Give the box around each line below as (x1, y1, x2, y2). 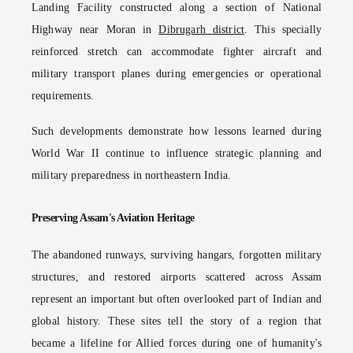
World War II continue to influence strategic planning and (32, 147, 321, 159)
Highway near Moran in (32, 24, 159, 36)
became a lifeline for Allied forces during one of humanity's (32, 336, 321, 349)
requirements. (32, 90, 95, 102)
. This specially (244, 24, 321, 36)
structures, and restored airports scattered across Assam (32, 270, 321, 283)
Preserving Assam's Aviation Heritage (32, 211, 195, 224)
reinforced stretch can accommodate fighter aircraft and (32, 46, 321, 58)
